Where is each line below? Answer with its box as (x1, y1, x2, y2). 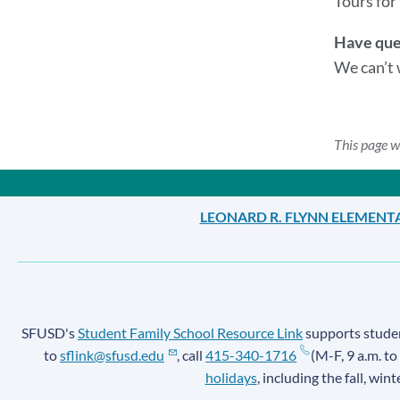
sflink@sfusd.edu (59, 346, 164, 364)
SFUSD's (21, 324, 78, 342)
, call (177, 346, 206, 364)
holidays (204, 369, 257, 387)
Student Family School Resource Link (78, 324, 303, 342)
